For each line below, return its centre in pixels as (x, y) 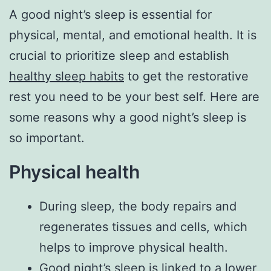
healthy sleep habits (67, 77)
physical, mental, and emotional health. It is (133, 35)
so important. (47, 138)
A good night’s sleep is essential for (110, 15)
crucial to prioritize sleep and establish (119, 56)
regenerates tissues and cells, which (143, 227)
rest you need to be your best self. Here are (134, 97)
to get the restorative (186, 77)
